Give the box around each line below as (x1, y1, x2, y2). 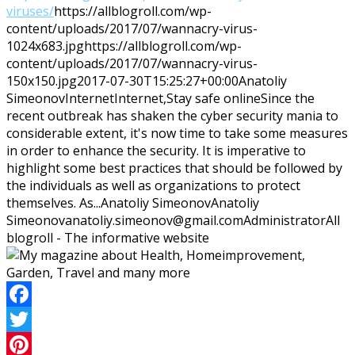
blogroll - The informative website (6, 228, 209, 246)
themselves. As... (6, 193, 101, 212)
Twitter (6, 335, 50, 353)
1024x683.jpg (6, 36, 84, 55)
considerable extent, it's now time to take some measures (6, 124, 348, 142)
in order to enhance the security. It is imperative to (6, 141, 306, 159)
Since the (261, 89, 315, 107)
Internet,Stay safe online (114, 89, 261, 107)
